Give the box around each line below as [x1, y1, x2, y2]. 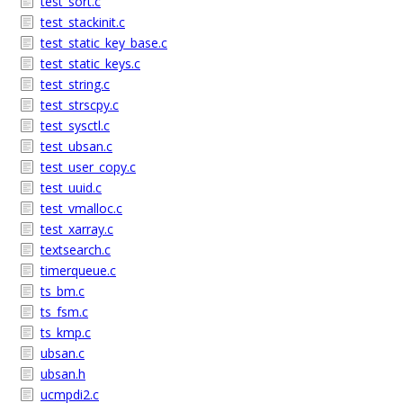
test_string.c [40, 76, 110, 93]
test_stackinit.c [40, 13, 125, 31]
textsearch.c [40, 241, 111, 258]
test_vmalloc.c [40, 200, 122, 217]
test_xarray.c [40, 220, 113, 237]
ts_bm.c [40, 282, 85, 300]
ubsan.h [40, 365, 85, 382]
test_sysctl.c [40, 117, 110, 134]
